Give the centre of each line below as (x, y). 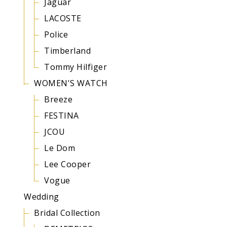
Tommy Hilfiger (75, 67)
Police (56, 34)
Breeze (58, 99)
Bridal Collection (67, 213)
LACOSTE (63, 18)
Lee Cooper (67, 164)
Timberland (67, 51)
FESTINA (62, 116)
